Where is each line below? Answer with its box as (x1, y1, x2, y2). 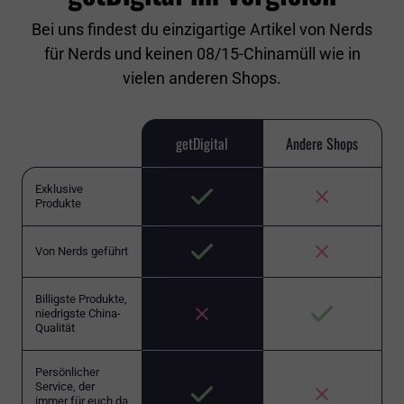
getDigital (175, 132, 228, 154)
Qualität (35, 321, 75, 335)
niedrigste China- (35, 307, 121, 321)
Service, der (35, 380, 95, 394)
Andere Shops (286, 133, 359, 155)
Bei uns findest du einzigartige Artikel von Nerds (32, 20, 372, 40)
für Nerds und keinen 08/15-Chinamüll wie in (43, 44, 361, 64)
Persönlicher (35, 365, 99, 380)
